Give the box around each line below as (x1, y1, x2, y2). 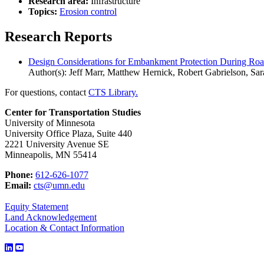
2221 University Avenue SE (5, 138, 109, 149)
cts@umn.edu (34, 180, 85, 190)
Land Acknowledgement (5, 212, 97, 222)
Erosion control (60, 6, 117, 16)
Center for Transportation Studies (5, 107, 141, 117)
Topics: (28, 6, 57, 16)
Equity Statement (5, 201, 68, 212)
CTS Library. (88, 87, 138, 97)
